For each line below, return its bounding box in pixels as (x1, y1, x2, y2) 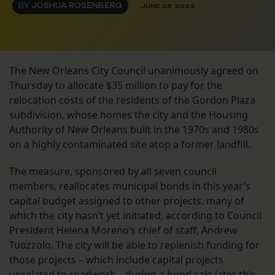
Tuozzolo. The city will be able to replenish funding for (9, 238, 260, 252)
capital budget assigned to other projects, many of (9, 194, 244, 208)
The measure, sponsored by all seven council (9, 165, 217, 179)
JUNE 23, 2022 (141, 2, 195, 9)
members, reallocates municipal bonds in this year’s (9, 179, 250, 193)
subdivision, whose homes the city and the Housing (9, 108, 248, 122)
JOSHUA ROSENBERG (31, 1, 122, 10)
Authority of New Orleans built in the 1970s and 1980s (9, 123, 259, 137)
